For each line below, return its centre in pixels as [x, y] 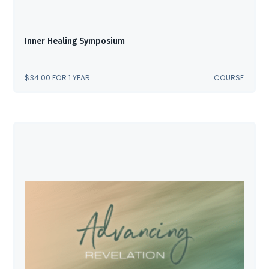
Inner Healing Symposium [75, 41]
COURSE [229, 78]
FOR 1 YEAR [71, 78]
